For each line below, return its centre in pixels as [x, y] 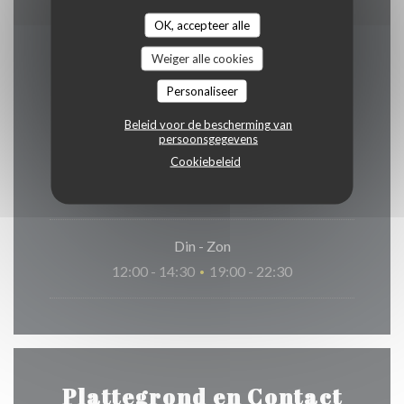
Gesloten [202, 193]
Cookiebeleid [205, 161]
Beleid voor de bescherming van [208, 124]
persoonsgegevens [208, 138]
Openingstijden [202, 74]
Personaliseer [202, 90]
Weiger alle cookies [202, 58]
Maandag [202, 168]
